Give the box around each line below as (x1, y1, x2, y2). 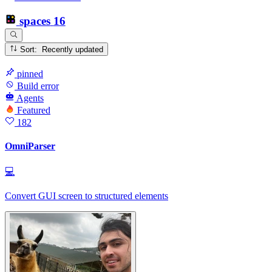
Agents (16, 92, 44, 103)
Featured (17, 104, 50, 115)
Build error (15, 80, 59, 91)
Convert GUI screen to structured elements (5, 191, 168, 202)
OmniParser (5, 141, 55, 152)
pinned (17, 68, 43, 79)
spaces (19, 15, 50, 28)
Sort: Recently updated (42, 45, 104, 55)
